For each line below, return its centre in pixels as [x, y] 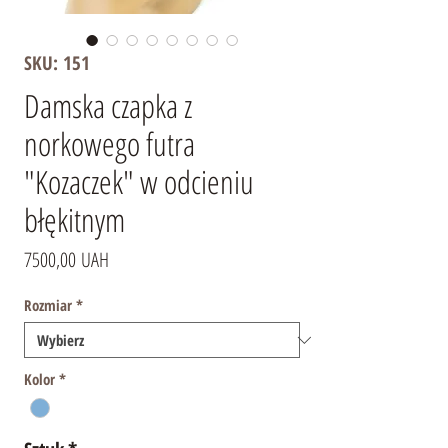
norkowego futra [109, 144]
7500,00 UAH [66, 260]
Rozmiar [48, 305]
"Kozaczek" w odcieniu [139, 182]
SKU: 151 [57, 63]
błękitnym [74, 220]
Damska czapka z [108, 106]
